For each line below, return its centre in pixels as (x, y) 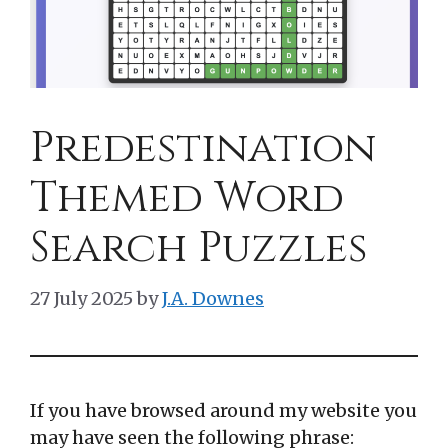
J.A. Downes (213, 298)
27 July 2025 (81, 298)
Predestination (203, 148)
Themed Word (187, 198)
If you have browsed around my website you (223, 410)
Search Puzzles (198, 248)
